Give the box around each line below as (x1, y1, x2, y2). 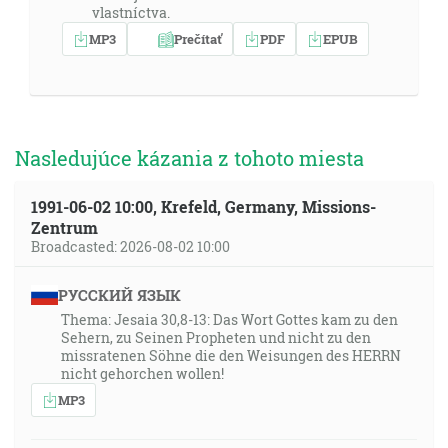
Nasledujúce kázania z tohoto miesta (15, 145, 364, 171)
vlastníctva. (92, 3, 170, 22)
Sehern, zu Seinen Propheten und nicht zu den (61, 328, 371, 347)
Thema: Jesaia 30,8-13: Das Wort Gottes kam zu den (61, 310, 398, 329)
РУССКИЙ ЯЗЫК (57, 285, 181, 305)
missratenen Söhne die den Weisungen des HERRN (61, 346, 401, 365)
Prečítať (174, 29, 222, 48)
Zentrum (31, 217, 98, 238)
